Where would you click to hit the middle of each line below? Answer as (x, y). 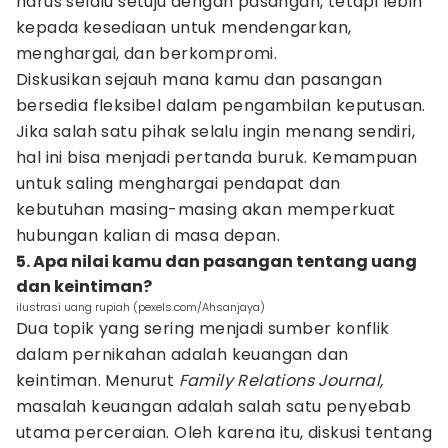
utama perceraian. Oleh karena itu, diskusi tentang (224, 432)
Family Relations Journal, (279, 380)
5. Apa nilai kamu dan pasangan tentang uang (216, 261)
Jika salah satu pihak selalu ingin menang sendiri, (215, 131)
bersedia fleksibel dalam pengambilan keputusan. (221, 105)
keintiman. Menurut (95, 380)
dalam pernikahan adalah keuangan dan (182, 354)
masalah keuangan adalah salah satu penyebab (214, 406)
